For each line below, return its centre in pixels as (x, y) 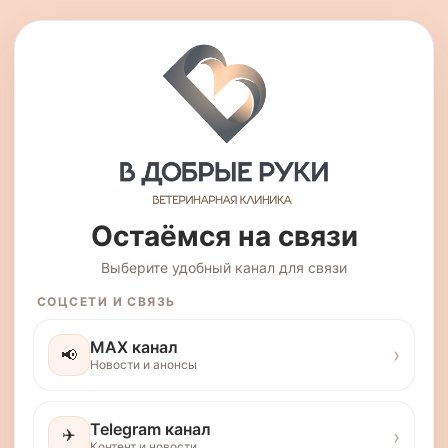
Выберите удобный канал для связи (224, 267)
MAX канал (134, 347)
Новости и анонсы (143, 365)
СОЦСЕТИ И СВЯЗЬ (106, 301)
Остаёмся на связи (224, 235)
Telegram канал (150, 429)
